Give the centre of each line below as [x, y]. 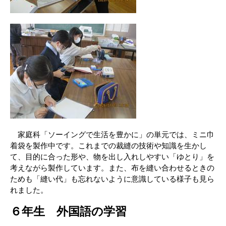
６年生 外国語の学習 [68, 212]
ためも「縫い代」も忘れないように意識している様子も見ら [112, 179]
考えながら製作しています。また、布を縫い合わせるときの [112, 168]
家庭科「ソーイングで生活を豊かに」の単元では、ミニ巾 [112, 134]
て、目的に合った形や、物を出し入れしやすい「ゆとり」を [112, 157]
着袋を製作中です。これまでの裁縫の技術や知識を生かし [108, 146]
